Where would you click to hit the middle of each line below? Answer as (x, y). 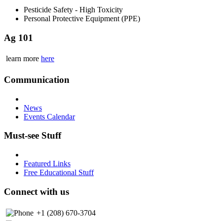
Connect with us (37, 191)
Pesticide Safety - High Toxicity (73, 9)
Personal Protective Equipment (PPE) (82, 18)
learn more (23, 59)
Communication (37, 80)
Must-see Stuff (33, 136)
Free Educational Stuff (59, 173)
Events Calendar (49, 116)
